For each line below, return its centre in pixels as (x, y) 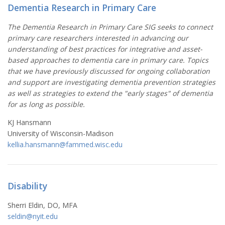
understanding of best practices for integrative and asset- (105, 49)
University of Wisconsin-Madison (61, 133)
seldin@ (20, 216)
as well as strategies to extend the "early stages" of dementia (110, 93)
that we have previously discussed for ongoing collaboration (109, 71)
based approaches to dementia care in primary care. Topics (108, 60)
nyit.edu (45, 216)
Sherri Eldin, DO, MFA (42, 205)
